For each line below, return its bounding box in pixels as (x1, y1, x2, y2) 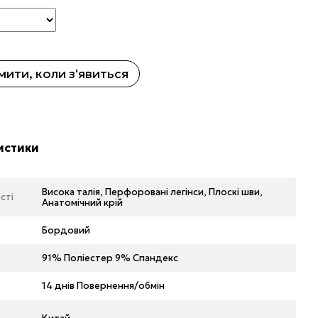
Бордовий (42, 224, 91, 236)
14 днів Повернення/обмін (42, 280, 165, 292)
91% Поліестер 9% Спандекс (42, 252, 179, 264)
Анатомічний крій (42, 197, 124, 209)
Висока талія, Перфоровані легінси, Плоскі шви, (42, 186, 263, 198)
